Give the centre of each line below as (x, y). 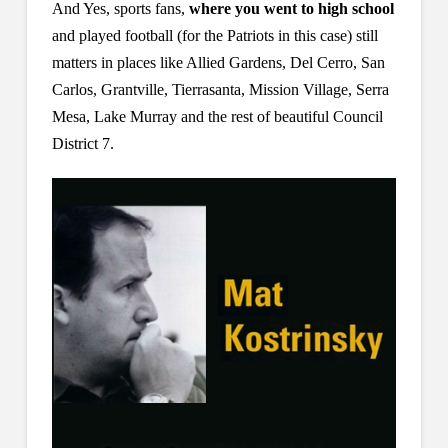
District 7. (82, 144)
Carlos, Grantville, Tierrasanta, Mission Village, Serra (220, 90)
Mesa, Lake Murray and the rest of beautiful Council (217, 117)
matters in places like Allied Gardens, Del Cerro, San (218, 63)
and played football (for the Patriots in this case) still (214, 36)
